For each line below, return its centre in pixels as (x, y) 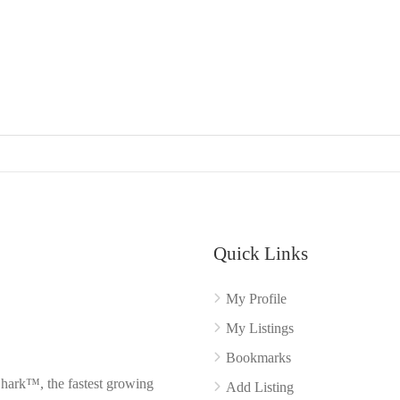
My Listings (260, 328)
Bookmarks (258, 357)
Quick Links (261, 253)
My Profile (256, 298)
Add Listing (260, 387)
